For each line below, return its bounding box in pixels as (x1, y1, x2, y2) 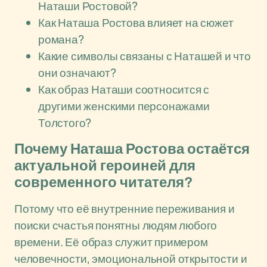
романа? (38, 32, 84, 47)
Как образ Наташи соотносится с (38, 82, 210, 97)
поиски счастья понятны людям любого (14, 218, 218, 233)
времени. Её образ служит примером (14, 234, 208, 250)
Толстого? (38, 115, 92, 131)
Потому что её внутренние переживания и (14, 201, 235, 216)
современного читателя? (14, 175, 193, 190)
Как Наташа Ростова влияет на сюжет (38, 15, 234, 30)
